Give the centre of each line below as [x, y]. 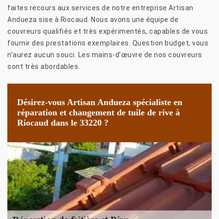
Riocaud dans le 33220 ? [63, 123]
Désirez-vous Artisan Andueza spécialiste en [100, 102]
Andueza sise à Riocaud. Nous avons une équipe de [93, 19]
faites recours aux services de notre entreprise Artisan [100, 8]
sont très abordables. [44, 66]
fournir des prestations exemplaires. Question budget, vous [108, 43]
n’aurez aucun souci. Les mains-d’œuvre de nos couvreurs [105, 55]
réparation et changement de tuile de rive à [99, 113]
